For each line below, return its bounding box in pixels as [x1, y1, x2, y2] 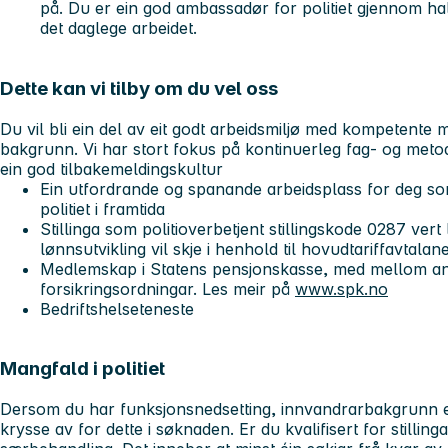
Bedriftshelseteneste [40, 298, 194, 319]
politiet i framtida [40, 198, 170, 219]
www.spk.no [295, 278, 388, 299]
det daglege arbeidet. [40, 18, 197, 39]
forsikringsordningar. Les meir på [40, 278, 295, 299]
